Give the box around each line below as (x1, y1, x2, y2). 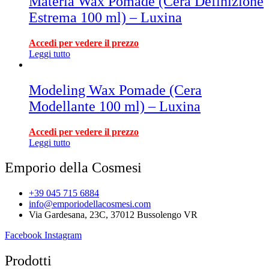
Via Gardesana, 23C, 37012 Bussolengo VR (29, 210, 198, 220)
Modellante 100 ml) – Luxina (29, 98, 201, 114)
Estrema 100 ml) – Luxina (29, 9, 182, 25)
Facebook (5, 230, 42, 241)
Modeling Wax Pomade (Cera (29, 82, 202, 98)
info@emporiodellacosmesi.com (29, 199, 151, 210)
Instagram (44, 230, 82, 241)
